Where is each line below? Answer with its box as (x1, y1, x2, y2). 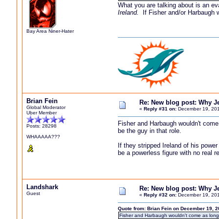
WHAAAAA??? (26, 134, 60, 139)
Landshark (26, 183, 58, 191)
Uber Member (26, 110, 57, 115)
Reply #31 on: (144, 106, 176, 111)
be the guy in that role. (118, 127, 181, 134)
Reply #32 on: (144, 192, 176, 197)
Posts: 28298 (26, 123, 57, 129)
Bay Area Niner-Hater (26, 28, 74, 34)
